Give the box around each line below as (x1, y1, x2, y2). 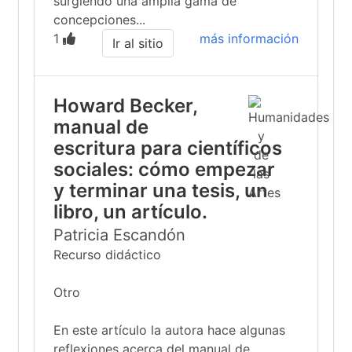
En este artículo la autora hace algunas (53, 322, 285, 338)
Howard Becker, (53, 94, 197, 117)
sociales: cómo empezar (53, 158, 275, 181)
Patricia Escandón (53, 225, 185, 244)
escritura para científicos (53, 137, 282, 159)
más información (200, 31, 299, 46)
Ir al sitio (112, 35, 163, 51)
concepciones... (53, 12, 145, 27)
